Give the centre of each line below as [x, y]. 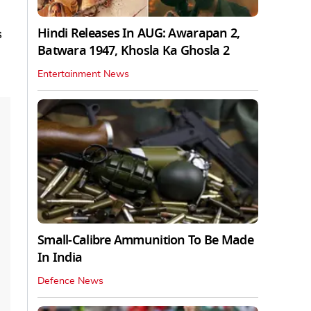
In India [60, 257]
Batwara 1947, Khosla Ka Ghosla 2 [133, 50]
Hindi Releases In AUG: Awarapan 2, [139, 33]
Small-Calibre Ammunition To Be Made [145, 240]
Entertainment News [83, 74]
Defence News [70, 281]
